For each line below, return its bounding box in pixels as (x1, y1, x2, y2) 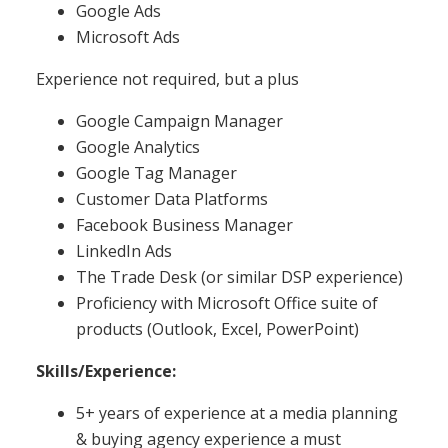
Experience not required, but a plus (36, 67, 299, 90)
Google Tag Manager (76, 161, 237, 184)
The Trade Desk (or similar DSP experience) (76, 265, 403, 288)
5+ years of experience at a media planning (76, 401, 398, 424)
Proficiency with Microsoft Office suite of (76, 291, 378, 314)
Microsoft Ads (76, 25, 180, 48)
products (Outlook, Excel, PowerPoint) (76, 317, 359, 340)
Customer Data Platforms (76, 187, 268, 210)
